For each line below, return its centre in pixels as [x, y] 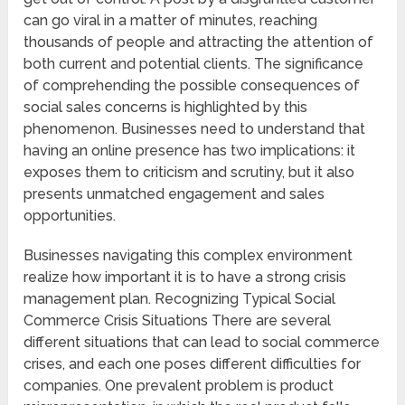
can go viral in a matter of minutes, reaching [171, 21]
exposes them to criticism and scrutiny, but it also [189, 173]
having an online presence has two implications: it [190, 151]
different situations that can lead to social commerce [202, 343]
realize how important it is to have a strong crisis [185, 278]
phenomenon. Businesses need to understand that [195, 129]
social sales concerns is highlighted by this [166, 108]
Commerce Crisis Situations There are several [178, 321]
